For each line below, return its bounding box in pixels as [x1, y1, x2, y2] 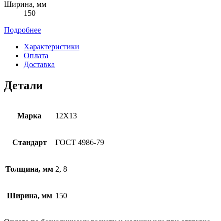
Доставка [24, 60, 55, 69]
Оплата [24, 51, 48, 60]
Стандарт [12, 138, 47, 147]
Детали [4, 78, 43, 92]
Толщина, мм [5, 164, 53, 173]
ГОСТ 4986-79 [55, 138, 104, 147]
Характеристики [24, 42, 79, 51]
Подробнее [4, 25, 41, 34]
